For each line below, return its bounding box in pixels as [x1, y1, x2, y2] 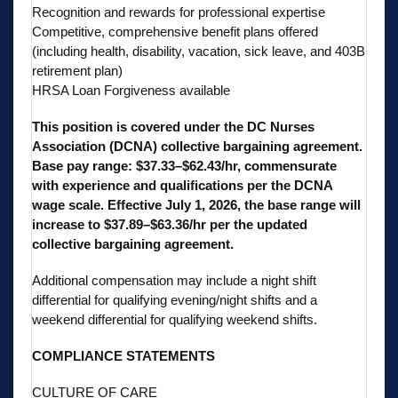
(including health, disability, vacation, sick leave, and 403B [32, 43, 365, 59]
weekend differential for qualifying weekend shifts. [32, 311, 317, 327]
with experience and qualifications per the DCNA [32, 177, 332, 193]
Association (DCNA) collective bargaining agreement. [32, 138, 362, 154]
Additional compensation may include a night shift [32, 272, 316, 288]
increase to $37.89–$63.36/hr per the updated [32, 216, 307, 232]
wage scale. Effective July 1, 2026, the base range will [32, 196, 361, 212]
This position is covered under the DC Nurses [32, 118, 314, 134]
